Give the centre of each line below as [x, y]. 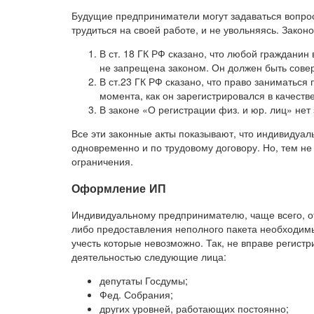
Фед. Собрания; [136, 295]
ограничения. [102, 162]
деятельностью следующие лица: [149, 257]
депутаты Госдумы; [144, 281]
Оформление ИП [119, 188]
